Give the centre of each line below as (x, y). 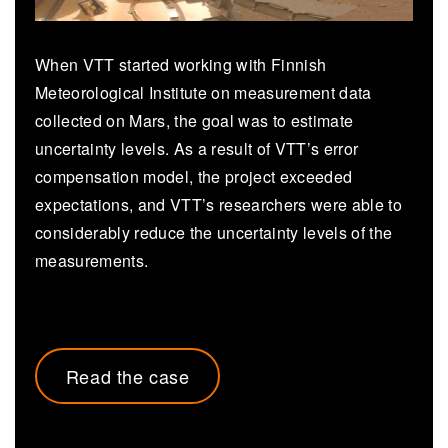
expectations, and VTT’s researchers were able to (218, 205)
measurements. (96, 261)
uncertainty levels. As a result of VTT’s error (197, 149)
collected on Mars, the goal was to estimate (194, 121)
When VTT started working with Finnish (181, 65)
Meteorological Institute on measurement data (203, 93)
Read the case (127, 376)
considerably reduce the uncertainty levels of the (214, 233)
